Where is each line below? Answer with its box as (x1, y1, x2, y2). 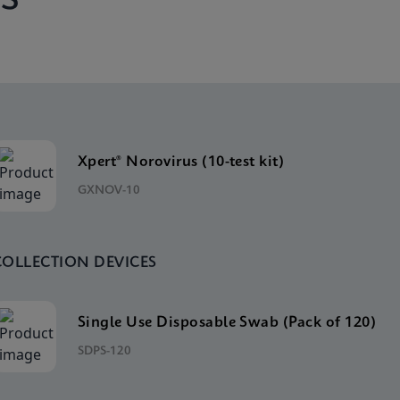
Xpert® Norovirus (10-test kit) (77, 154, 285, 170)
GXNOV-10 (77, 184, 140, 196)
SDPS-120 (77, 345, 131, 357)
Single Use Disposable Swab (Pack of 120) (77, 314, 377, 330)
